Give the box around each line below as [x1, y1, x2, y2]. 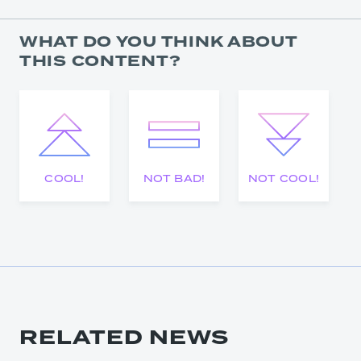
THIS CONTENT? [19, 50, 181, 73]
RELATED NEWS [19, 323, 229, 352]
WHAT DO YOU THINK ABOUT [19, 31, 297, 53]
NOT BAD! [143, 171, 205, 185]
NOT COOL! [247, 171, 320, 185]
